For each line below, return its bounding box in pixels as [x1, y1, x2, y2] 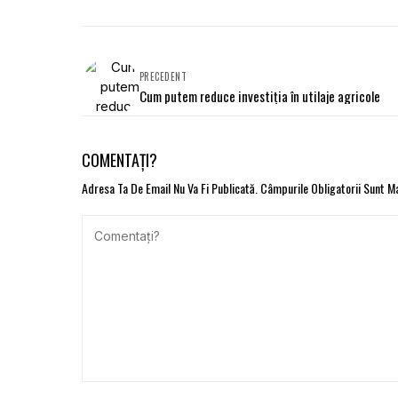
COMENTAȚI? [82, 147, 157, 171]
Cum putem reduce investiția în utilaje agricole [139, 85, 380, 106]
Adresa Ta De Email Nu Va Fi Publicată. [82, 178, 258, 197]
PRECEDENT [139, 68, 187, 84]
